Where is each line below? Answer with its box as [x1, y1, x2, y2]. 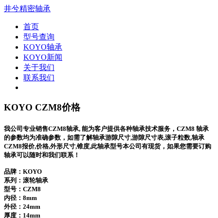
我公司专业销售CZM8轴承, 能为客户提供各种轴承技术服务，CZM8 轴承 [4, 125, 209, 132]
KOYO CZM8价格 [4, 102, 80, 112]
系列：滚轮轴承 [4, 176, 48, 184]
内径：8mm [4, 194, 37, 201]
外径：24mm [4, 202, 40, 210]
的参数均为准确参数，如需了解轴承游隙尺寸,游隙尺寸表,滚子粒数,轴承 [4, 133, 204, 141]
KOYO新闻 [23, 53, 62, 61]
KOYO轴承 [23, 43, 62, 51]
